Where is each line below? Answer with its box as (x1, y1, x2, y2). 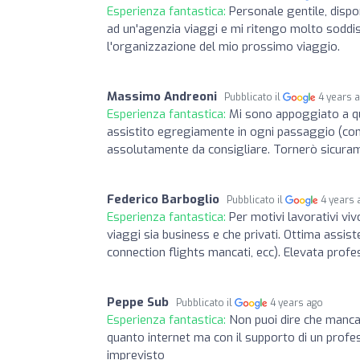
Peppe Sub (107, 293, 169, 310)
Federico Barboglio (107, 190, 219, 207)
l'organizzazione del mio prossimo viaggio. (107, 38, 340, 55)
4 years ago (270, 296, 324, 309)
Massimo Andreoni (107, 88, 217, 104)
